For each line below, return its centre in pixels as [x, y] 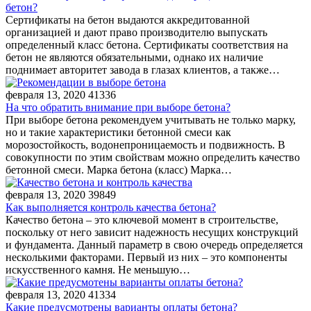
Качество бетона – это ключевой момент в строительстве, [142, 219]
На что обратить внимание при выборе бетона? [118, 107]
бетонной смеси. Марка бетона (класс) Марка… [119, 169]
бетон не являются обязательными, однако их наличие [134, 57]
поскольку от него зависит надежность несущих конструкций [152, 232]
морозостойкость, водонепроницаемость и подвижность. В [145, 144]
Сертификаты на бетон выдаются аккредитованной [128, 19]
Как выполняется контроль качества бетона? [111, 207]
